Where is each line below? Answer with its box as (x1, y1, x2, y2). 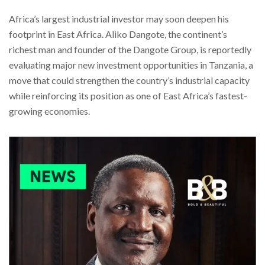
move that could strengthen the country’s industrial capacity (9, 75, 250, 86)
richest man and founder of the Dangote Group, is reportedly (9, 44, 251, 56)
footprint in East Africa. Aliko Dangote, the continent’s (9, 28, 227, 40)
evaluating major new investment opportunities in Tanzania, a (9, 59, 253, 71)
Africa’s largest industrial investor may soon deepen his (9, 13, 229, 25)
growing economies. (9, 105, 90, 117)
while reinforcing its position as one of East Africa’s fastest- (9, 90, 247, 102)
